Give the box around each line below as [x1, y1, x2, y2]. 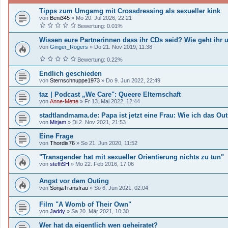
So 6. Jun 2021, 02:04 [94, 184, 148, 191]
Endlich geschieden [39, 70, 102, 78]
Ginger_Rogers [50, 43, 88, 50]
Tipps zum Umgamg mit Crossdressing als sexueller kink [39, 7, 220, 15]
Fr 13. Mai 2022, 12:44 [84, 98, 140, 105]
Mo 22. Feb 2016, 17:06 [75, 161, 134, 167]
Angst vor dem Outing [39, 177, 109, 185]
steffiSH [50, 161, 69, 167]
